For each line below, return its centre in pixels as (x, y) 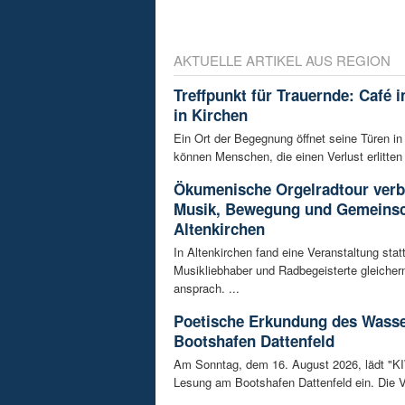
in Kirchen (211, 114)
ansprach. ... (207, 287)
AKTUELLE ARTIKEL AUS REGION (282, 60)
